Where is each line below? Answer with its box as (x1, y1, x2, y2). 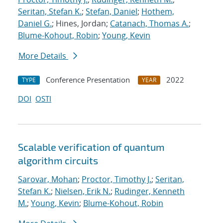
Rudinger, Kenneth (114, 186, 185, 197)
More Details (18, 50, 68, 62)
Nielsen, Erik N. (55, 186, 111, 197)
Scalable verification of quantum (18, 141, 165, 153)
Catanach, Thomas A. (110, 18, 189, 29)
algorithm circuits (18, 154, 98, 167)
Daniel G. (18, 18, 52, 29)
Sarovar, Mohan (18, 174, 78, 185)
